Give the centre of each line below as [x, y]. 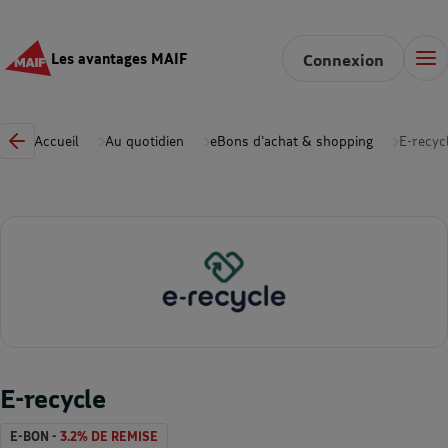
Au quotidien [144, 141]
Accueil [56, 141]
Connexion [343, 59]
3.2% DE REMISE [109, 436]
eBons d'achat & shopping [291, 141]
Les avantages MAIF [118, 58]
